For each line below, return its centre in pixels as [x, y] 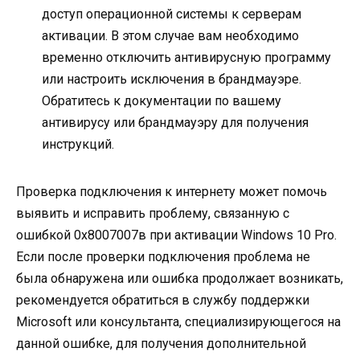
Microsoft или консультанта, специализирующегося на [178, 322]
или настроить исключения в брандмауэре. [172, 80]
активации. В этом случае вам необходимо [170, 36]
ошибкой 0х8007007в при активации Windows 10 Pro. [176, 235]
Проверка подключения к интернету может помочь [172, 192]
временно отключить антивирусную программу [186, 58]
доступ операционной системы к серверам [172, 14]
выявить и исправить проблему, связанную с [153, 214]
